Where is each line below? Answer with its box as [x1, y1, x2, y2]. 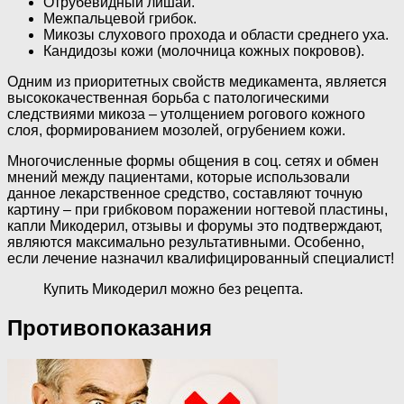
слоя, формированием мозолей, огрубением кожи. [7, 122, 345, 138]
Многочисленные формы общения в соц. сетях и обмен [7, 152, 379, 169]
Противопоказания [7, 315, 212, 340]
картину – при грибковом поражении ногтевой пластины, [7, 201, 388, 217]
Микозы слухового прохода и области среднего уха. [43, 26, 389, 42]
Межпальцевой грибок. [43, 10, 197, 26]
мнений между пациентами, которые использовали [7, 169, 350, 185]
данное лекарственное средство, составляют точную [7, 185, 363, 201]
